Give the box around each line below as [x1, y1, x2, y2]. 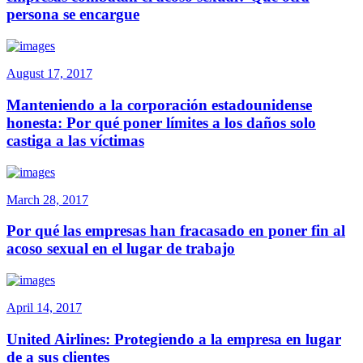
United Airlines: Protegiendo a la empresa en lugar [6, 330, 341, 348]
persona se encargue [6, 6, 139, 23]
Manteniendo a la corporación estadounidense [6, 96, 312, 113]
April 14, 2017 [6, 300, 82, 314]
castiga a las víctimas [6, 131, 144, 149]
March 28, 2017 [6, 192, 88, 207]
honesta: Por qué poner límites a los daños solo [6, 113, 316, 131]
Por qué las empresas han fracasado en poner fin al [6, 222, 345, 240]
